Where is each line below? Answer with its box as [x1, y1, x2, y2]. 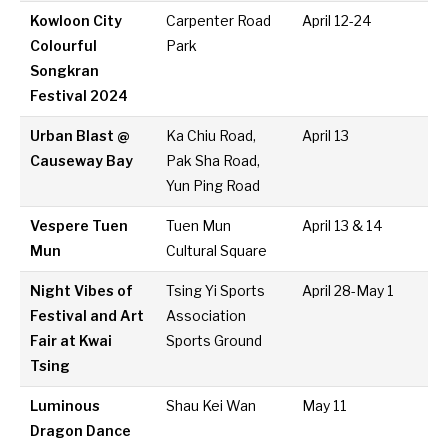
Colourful [30, 38, 98, 55]
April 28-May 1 [302, 283, 395, 300]
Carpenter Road [166, 13, 272, 30]
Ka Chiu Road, [166, 128, 257, 145]
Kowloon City [30, 13, 123, 30]
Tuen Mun [166, 218, 232, 235]
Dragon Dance [30, 423, 132, 440]
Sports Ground [166, 333, 263, 350]
